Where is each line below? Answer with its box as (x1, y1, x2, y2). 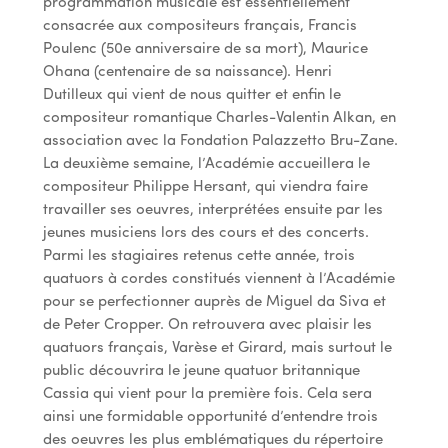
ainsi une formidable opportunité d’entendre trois (42, 409, 378, 425)
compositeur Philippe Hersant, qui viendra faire (42, 179, 368, 195)
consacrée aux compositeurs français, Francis (42, 18, 357, 34)
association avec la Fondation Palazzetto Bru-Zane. (42, 133, 398, 149)
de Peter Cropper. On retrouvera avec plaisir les (42, 317, 372, 333)
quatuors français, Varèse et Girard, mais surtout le (42, 340, 392, 356)
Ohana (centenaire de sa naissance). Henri (42, 64, 332, 80)
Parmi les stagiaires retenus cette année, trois (42, 248, 355, 264)
